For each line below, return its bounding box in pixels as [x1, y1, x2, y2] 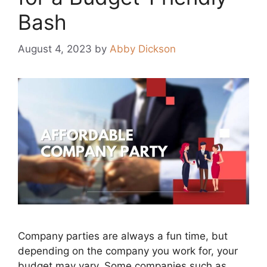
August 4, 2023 [18, 42, 92, 55]
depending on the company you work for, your [18, 244, 238, 257]
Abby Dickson [110, 42, 176, 55]
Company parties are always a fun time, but [18, 229, 228, 242]
